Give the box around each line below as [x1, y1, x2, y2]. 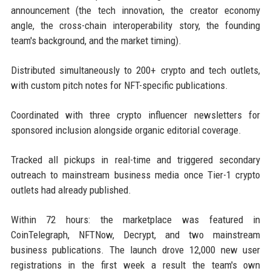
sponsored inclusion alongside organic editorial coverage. [10, 123, 241, 136]
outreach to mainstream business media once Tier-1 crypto [10, 168, 261, 181]
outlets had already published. [10, 183, 131, 196]
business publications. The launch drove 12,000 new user [10, 243, 261, 256]
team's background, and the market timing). [10, 34, 181, 47]
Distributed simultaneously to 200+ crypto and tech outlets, [10, 64, 261, 76]
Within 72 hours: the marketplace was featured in [10, 213, 261, 226]
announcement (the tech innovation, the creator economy [10, 4, 261, 16]
